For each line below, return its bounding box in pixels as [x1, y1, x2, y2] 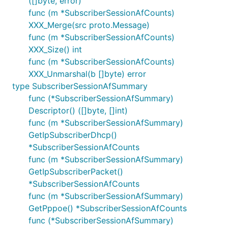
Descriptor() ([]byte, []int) [28, 105, 128, 116]
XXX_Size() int [28, 44, 82, 54]
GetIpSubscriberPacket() [28, 166, 123, 177]
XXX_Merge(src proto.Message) [28, 20, 150, 30]
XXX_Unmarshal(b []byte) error [28, 69, 146, 79]
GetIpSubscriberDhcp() [28, 130, 117, 140]
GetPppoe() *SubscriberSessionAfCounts [28, 203, 187, 213]
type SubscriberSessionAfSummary [12, 81, 148, 91]
